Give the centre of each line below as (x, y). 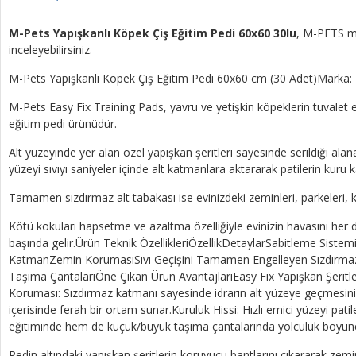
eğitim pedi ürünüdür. (63, 123)
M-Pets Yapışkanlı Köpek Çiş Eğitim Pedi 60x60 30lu (153, 33)
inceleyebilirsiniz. (50, 49)
